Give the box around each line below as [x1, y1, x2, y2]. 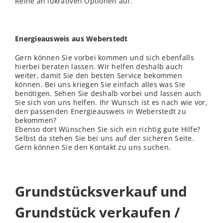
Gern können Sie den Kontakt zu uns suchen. [15, 142, 171, 152]
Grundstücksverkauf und [15, 182, 187, 201]
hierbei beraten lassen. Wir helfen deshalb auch [15, 62, 183, 72]
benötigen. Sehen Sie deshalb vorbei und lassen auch [15, 89, 202, 99]
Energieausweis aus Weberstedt [15, 34, 128, 44]
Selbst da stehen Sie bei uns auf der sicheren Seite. [15, 133, 194, 143]
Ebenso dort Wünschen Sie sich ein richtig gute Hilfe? [15, 124, 201, 134]
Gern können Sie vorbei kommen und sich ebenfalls [15, 53, 194, 63]
